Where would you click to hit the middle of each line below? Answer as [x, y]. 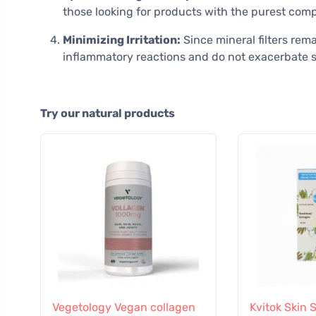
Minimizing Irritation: [122, 40]
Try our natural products [108, 114]
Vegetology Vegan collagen [124, 308]
